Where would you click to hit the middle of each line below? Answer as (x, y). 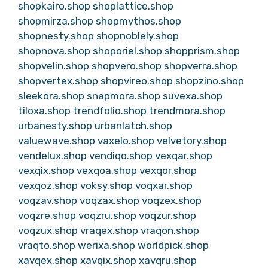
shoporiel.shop (127, 51)
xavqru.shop (168, 260)
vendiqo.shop (121, 156)
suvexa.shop (193, 96)
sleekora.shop (51, 96)
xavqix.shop (108, 260)
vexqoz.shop (48, 185)
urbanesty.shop (55, 126)
